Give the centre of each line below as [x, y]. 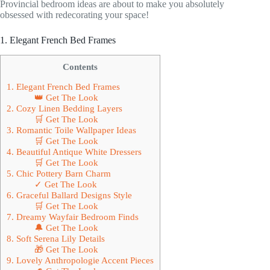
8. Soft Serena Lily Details [56, 238]
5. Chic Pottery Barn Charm [59, 173]
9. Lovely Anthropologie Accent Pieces [80, 260]
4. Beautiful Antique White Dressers [74, 151]
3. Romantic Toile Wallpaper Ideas [71, 130]
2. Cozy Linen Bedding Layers [64, 108]
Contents [80, 66]
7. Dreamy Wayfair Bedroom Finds [73, 216]
